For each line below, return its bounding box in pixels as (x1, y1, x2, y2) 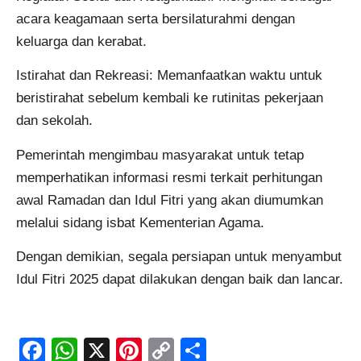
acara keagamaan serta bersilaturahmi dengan (16, 10, 295, 27)
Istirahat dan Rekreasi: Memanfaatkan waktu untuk (16, 68, 322, 84)
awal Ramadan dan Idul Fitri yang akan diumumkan (16, 192, 323, 208)
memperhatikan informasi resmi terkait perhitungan (16, 169, 322, 185)
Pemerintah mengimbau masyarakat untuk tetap (16, 147, 304, 163)
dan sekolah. (16, 113, 93, 129)
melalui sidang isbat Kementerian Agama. (16, 214, 264, 230)
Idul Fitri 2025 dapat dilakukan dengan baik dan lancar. (16, 271, 343, 287)
